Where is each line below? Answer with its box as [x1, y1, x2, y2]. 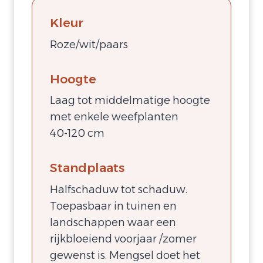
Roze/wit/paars [50, 38, 128, 51]
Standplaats [50, 160, 124, 176]
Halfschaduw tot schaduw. [50, 183, 187, 196]
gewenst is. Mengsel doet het [50, 248, 200, 262]
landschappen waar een [50, 215, 176, 229]
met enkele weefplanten [50, 110, 178, 124]
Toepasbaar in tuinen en [50, 199, 177, 213]
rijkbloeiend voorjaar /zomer [50, 232, 197, 245]
